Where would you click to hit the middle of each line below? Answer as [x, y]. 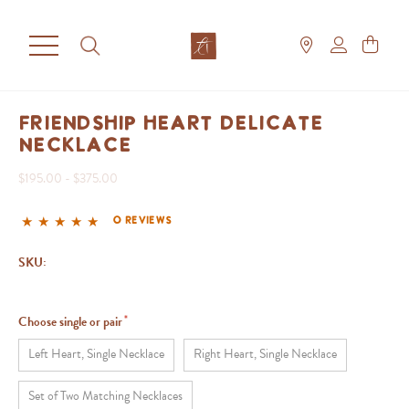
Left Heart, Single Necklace [96, 353]
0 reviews [142, 221]
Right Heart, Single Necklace [265, 353]
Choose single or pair [70, 321]
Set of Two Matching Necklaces [105, 395]
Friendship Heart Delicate [171, 125]
